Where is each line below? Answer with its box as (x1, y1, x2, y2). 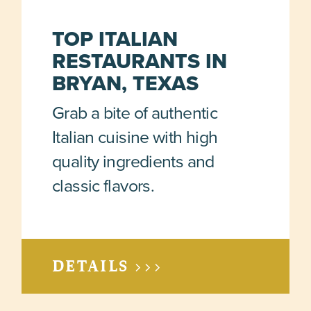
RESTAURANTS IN (52, 46, 228, 77)
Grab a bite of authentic (52, 100, 218, 125)
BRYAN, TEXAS (52, 68, 199, 99)
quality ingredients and (52, 149, 215, 174)
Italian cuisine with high (52, 124, 218, 149)
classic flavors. (52, 173, 155, 198)
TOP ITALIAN (52, 24, 178, 55)
